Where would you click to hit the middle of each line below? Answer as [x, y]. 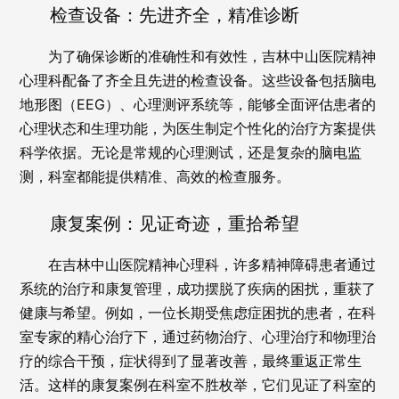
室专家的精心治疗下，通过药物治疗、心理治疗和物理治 [198, 337]
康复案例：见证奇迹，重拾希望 [174, 224]
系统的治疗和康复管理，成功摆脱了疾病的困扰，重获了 [198, 289]
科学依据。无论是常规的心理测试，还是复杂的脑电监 [191, 152]
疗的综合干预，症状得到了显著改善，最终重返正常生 [191, 361]
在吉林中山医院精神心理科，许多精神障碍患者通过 [212, 265]
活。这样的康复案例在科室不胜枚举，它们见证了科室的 [198, 385]
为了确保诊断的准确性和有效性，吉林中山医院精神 [212, 56]
